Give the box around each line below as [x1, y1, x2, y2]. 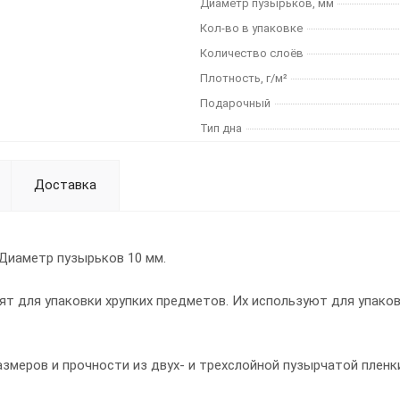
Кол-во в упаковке [200, 21, 303, 35]
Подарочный [200, 96, 271, 110]
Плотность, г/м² [200, 71, 287, 85]
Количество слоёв [200, 46, 304, 60]
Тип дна [200, 121, 242, 135]
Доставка [34, 177, 96, 193]
